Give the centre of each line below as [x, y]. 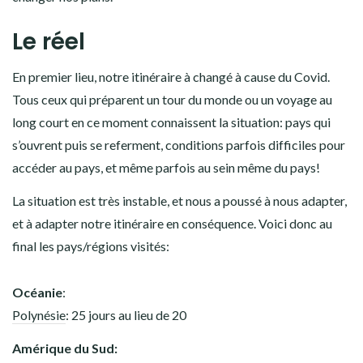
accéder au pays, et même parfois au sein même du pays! [166, 167]
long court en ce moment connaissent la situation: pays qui [171, 122]
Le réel [49, 41]
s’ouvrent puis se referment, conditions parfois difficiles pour [179, 144]
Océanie [37, 292]
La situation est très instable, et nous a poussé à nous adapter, [179, 200]
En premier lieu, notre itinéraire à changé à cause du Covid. [171, 76]
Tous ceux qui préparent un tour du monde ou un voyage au [172, 99]
